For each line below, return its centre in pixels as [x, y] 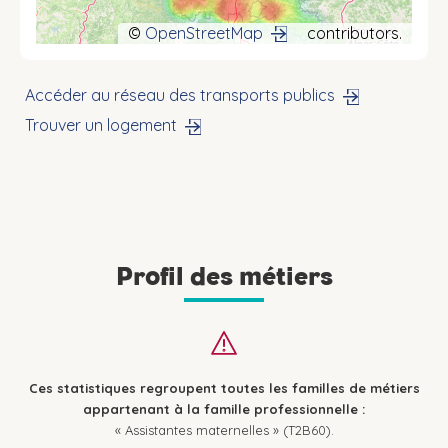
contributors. [352, 32]
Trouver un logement [101, 125]
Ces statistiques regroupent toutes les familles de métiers [224, 388]
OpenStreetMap [204, 32]
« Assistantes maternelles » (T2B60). [224, 430]
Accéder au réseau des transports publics [180, 95]
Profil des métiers [224, 276]
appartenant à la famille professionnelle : [224, 409]
